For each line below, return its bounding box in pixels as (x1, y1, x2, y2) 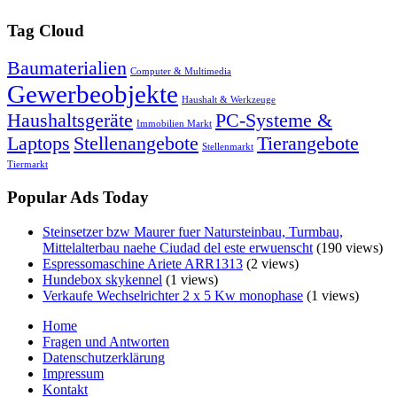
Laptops (7, 132, 70, 155)
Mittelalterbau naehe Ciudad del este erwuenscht (43, 239, 313, 255)
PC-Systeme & (215, 109, 332, 132)
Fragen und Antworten (43, 333, 169, 349)
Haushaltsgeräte (7, 109, 133, 132)
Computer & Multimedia (130, 66, 231, 77)
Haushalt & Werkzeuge (182, 95, 276, 105)
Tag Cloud (7, 20, 84, 40)
